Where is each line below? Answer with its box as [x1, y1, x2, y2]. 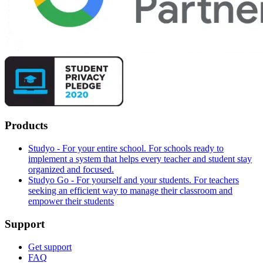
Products [5, 119, 48, 132]
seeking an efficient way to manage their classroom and [28, 186, 232, 196]
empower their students [28, 196, 114, 207]
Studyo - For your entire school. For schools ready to [28, 143, 224, 154]
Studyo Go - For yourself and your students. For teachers [28, 175, 239, 186]
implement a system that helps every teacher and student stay [28, 154, 252, 164]
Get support [28, 241, 72, 252]
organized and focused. [28, 164, 114, 175]
